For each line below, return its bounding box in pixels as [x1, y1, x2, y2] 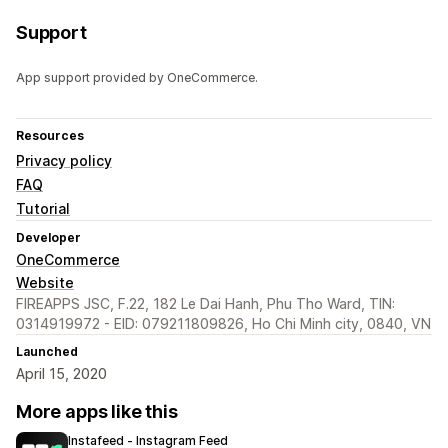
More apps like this [16, 401, 178, 423]
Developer [16, 230, 81, 246]
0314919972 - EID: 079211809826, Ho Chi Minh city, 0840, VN [16, 315, 431, 333]
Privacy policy [16, 152, 112, 170]
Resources [16, 128, 84, 144]
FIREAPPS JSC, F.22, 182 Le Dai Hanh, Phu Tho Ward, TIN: [16, 295, 395, 313]
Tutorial [16, 200, 70, 218]
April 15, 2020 [16, 365, 107, 383]
